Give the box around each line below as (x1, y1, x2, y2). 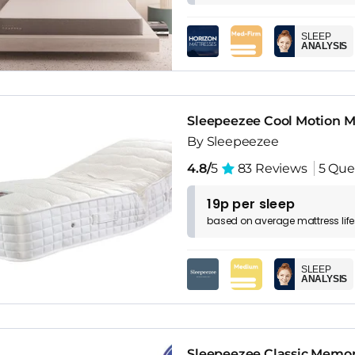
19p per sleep (207, 195, 296, 214)
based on (207, 214, 255, 228)
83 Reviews (234, 161, 307, 177)
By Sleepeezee (187, 134, 279, 150)
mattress (296, 214, 340, 228)
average (254, 214, 297, 228)
